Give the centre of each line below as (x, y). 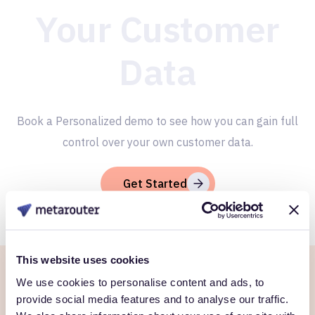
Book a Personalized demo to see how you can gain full (157, 121)
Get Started (155, 184)
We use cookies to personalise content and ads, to (140, 282)
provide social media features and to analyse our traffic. (153, 298)
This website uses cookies (83, 259)
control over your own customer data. (157, 142)
